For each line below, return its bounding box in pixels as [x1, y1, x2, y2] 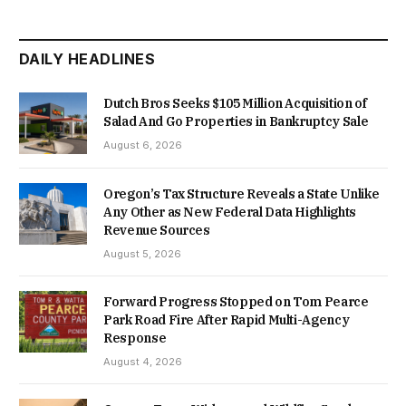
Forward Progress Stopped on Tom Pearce [103, 293, 369, 310]
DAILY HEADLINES [19, 49, 156, 68]
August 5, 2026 [103, 246, 181, 260]
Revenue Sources [103, 221, 210, 238]
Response [103, 329, 167, 346]
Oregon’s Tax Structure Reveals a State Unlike [103, 185, 380, 202]
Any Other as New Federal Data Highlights [103, 203, 356, 220]
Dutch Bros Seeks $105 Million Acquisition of [103, 94, 367, 111]
